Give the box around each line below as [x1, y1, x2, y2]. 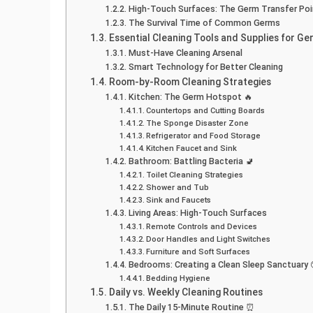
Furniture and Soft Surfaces [145, 247, 250, 257]
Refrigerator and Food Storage [145, 131, 261, 141]
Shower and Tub [145, 183, 209, 193]
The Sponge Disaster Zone [145, 119, 249, 129]
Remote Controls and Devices [145, 222, 257, 232]
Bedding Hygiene [145, 274, 210, 284]
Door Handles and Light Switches [145, 235, 270, 245]
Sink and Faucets [145, 196, 211, 205]
